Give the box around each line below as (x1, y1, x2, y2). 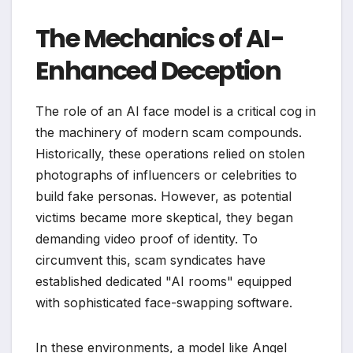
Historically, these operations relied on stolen (35, 145, 305, 162)
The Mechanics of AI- (35, 20, 284, 56)
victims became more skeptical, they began (35, 209, 293, 225)
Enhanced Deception (35, 52, 281, 88)
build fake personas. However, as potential (35, 188, 292, 204)
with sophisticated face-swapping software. (35, 294, 292, 310)
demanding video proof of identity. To (35, 230, 258, 247)
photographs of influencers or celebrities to (35, 166, 297, 183)
